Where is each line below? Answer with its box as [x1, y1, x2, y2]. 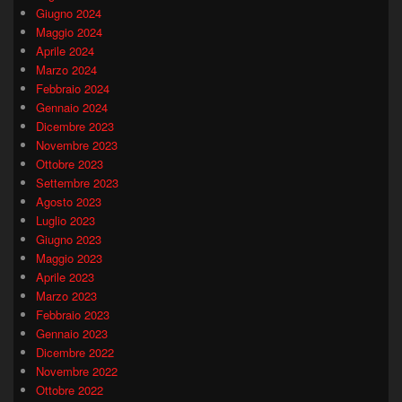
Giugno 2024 [36, 4, 101, 22]
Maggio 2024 [36, 22, 102, 40]
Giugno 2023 [36, 230, 101, 248]
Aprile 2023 [36, 267, 94, 285]
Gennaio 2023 [36, 324, 108, 342]
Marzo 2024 [36, 60, 97, 78]
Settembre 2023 [36, 173, 118, 191]
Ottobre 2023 [36, 154, 103, 172]
